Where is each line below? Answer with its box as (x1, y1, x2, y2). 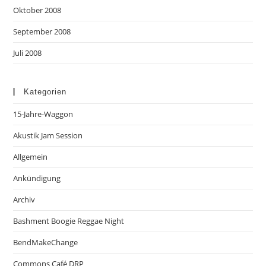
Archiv (13, 194, 36, 205)
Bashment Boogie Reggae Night (13, 216, 125, 227)
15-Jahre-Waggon (13, 109, 74, 120)
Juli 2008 (13, 47, 42, 59)
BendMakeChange (13, 237, 78, 248)
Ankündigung (13, 173, 61, 184)
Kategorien (24, 87, 67, 97)
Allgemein (13, 151, 48, 163)
